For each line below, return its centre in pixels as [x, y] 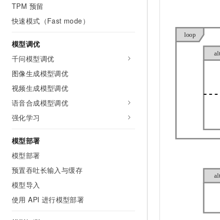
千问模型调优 [33, 58]
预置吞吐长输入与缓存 [47, 170]
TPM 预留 [28, 6]
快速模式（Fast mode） [51, 21]
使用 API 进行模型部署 [48, 199]
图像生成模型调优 [40, 73]
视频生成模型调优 [40, 88]
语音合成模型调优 [40, 103]
